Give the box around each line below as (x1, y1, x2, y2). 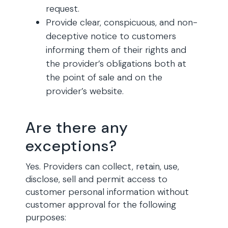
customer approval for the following (25, 198, 176, 211)
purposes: (25, 211, 66, 223)
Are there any (25, 118, 129, 137)
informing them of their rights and (46, 44, 186, 56)
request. (46, 3, 79, 15)
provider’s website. (46, 85, 124, 97)
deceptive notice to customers (46, 30, 176, 42)
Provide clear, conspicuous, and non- (46, 16, 197, 28)
